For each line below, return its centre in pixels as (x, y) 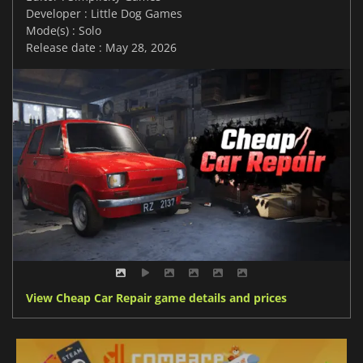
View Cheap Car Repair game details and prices (156, 298)
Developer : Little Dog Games (104, 14)
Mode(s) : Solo (64, 31)
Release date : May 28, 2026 (101, 48)
